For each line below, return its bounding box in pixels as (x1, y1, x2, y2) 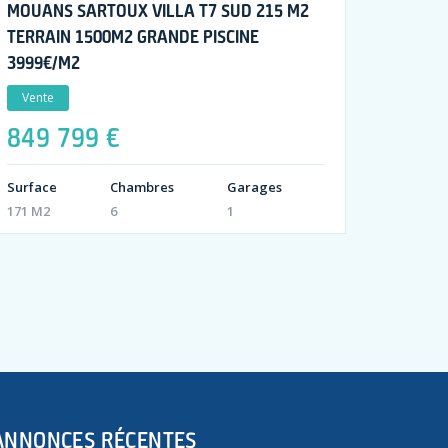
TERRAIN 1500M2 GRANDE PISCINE (6, 24, 259, 47)
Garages (226, 177, 282, 196)
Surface (6, 177, 57, 196)
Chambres (109, 177, 174, 196)
